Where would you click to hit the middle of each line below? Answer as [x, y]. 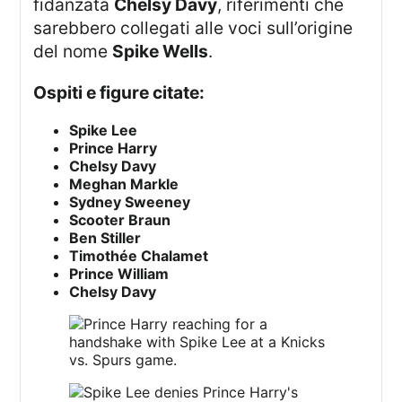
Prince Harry [114, 148]
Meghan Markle [124, 184]
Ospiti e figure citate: [126, 92]
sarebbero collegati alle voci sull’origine [193, 28]
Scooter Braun [120, 219]
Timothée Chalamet [139, 255]
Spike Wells [161, 52]
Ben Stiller [105, 237]
